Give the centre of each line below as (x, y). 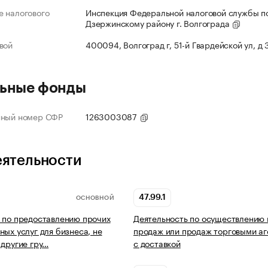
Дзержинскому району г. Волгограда (159, 23)
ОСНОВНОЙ (95, 198)
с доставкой (157, 243)
